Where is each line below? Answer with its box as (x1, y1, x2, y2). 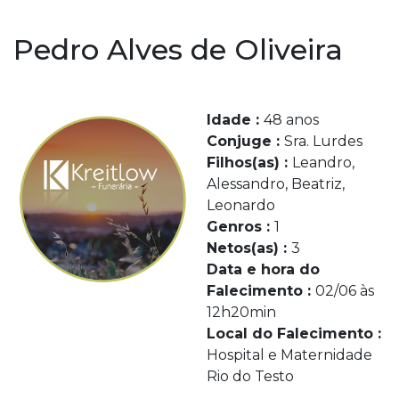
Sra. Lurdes (283, 133, 362, 150)
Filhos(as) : (206, 154, 292, 171)
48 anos (263, 111, 319, 128)
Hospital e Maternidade (206, 346, 372, 363)
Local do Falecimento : (206, 325, 381, 342)
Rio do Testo (206, 368, 294, 385)
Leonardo (206, 197, 275, 214)
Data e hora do (206, 261, 320, 278)
